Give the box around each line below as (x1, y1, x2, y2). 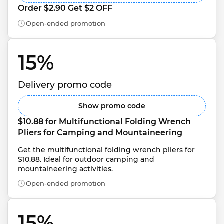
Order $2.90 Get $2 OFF (18, 3, 112, 13)
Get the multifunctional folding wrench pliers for (18, 145, 197, 154)
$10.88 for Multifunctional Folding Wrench (18, 117, 193, 126)
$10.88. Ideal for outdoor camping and (18, 155, 156, 164)
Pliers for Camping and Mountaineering (18, 128, 182, 137)
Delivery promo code (18, 79, 112, 90)
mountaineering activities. (18, 164, 113, 173)
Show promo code (78, 101, 145, 110)
